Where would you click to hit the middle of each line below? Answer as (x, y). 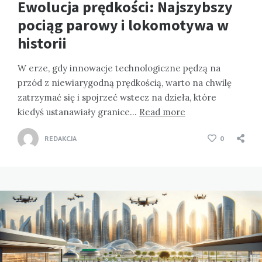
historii (42, 43)
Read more (162, 112)
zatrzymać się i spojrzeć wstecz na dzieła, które (117, 98)
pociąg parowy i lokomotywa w (123, 25)
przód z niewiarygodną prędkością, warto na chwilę (125, 83)
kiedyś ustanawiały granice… (78, 112)
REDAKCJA (61, 139)
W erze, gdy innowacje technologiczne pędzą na (119, 68)
